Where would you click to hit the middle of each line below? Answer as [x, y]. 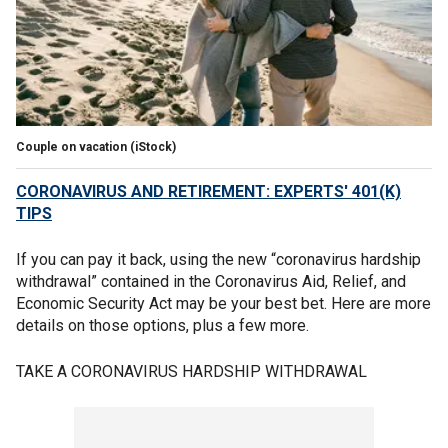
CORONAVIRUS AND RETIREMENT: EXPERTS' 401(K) [208, 191]
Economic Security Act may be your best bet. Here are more [223, 303]
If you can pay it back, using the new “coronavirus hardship [218, 259]
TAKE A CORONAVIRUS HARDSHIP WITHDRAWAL [191, 371]
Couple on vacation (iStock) [96, 146]
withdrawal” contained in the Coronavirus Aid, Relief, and [211, 281]
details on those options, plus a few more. [162, 325]
